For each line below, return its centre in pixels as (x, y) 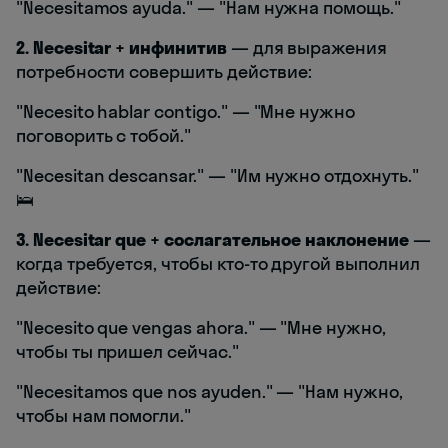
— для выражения (307, 48)
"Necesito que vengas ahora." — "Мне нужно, (201, 328)
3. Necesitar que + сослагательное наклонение (212, 240)
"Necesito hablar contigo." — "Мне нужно (186, 112)
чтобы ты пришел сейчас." (127, 352)
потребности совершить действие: (164, 72)
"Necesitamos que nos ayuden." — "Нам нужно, (209, 392)
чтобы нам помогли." (104, 416)
